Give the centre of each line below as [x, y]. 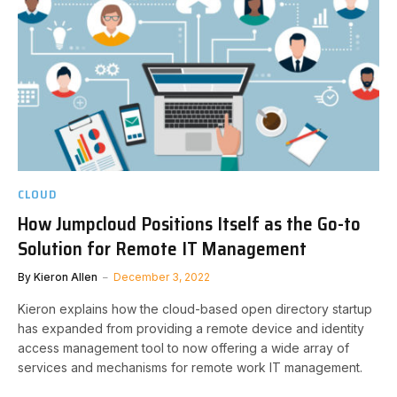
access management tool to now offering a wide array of [183, 348]
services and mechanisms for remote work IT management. [190, 367]
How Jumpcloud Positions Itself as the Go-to [189, 224]
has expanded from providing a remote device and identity [191, 328]
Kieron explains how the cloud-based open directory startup [195, 309]
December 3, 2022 [162, 277]
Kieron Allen [66, 277]
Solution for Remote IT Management [162, 249]
